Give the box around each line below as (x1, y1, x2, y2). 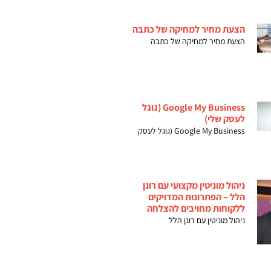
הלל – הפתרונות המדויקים (148, 190, 246, 203)
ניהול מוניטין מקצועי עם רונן (143, 178, 246, 192)
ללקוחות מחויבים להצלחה (147, 201, 246, 215)
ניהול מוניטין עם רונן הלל (169, 214, 246, 226)
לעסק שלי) (204, 113, 246, 126)
